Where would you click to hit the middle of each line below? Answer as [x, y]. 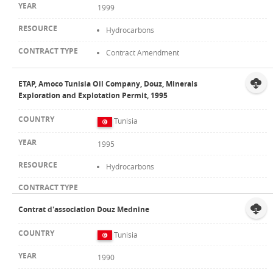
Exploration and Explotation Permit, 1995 [93, 95]
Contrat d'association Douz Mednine [84, 209]
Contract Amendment [143, 52]
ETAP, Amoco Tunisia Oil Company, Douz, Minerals [108, 83]
